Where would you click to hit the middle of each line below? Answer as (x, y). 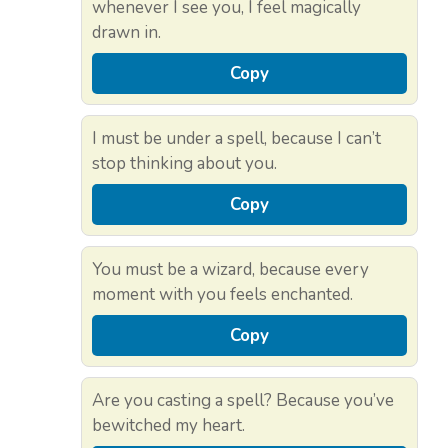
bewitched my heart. (168, 425)
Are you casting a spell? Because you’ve (243, 400)
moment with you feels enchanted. (222, 294)
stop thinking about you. (184, 163)
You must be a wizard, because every (230, 269)
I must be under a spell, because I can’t (236, 138)
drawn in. (126, 32)
